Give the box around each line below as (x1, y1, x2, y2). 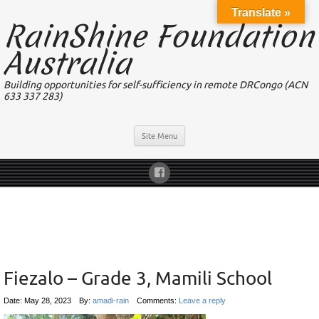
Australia (4, 43, 131, 84)
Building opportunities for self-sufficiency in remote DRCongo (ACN (4, 79, 308, 90)
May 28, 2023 (24, 296, 71, 305)
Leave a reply (178, 296, 226, 305)
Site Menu (142, 131, 177, 141)
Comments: (136, 296, 179, 305)
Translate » (231, 6, 291, 19)
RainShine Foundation (4, 16, 314, 57)
